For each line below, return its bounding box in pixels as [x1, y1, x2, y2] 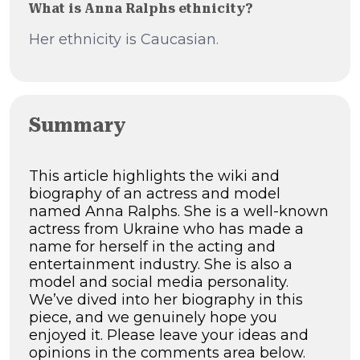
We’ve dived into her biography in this [29, 291, 303, 309]
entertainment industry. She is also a [29, 256, 292, 274]
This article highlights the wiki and [29, 167, 280, 186]
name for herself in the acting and [29, 238, 276, 256]
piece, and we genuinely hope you [29, 309, 277, 327]
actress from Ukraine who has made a [29, 220, 304, 239]
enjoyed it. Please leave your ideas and [29, 326, 309, 345]
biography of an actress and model [29, 185, 280, 203]
